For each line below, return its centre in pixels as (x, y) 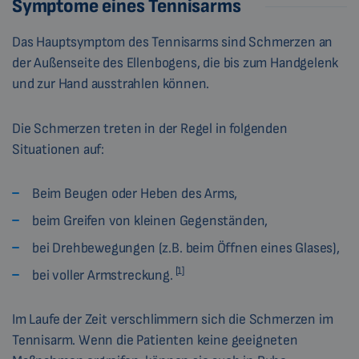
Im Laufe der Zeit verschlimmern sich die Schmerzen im (173, 319)
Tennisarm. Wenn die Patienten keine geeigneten (155, 340)
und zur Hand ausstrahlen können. (111, 84)
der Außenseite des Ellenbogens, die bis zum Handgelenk (175, 63)
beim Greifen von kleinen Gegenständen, (150, 221)
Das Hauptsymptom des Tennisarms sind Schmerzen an (173, 42)
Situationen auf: (58, 149)
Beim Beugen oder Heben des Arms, (135, 194)
